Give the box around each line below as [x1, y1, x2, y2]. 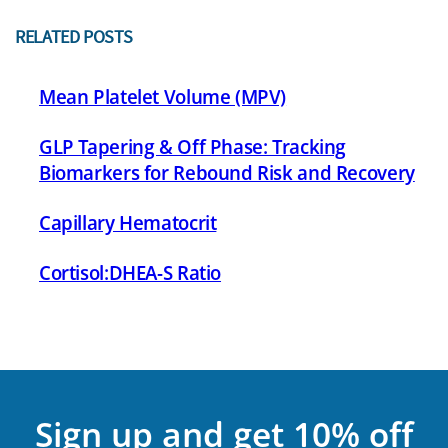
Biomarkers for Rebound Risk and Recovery [39, 160, 415, 186]
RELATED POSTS [15, 25, 133, 48]
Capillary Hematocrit [39, 210, 217, 236]
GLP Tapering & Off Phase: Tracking [39, 134, 347, 160]
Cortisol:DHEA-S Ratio [39, 260, 222, 286]
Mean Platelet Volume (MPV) [39, 84, 287, 110]
